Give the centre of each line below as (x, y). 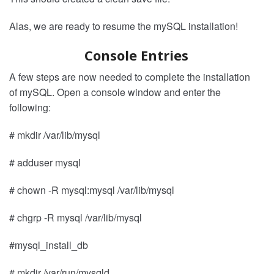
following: (30, 107)
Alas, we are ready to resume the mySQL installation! (124, 26)
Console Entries (136, 55)
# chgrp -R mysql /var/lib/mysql (76, 217)
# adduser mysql (45, 162)
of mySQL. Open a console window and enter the (115, 92)
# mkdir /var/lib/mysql (55, 135)
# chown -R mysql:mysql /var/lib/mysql (92, 190)
